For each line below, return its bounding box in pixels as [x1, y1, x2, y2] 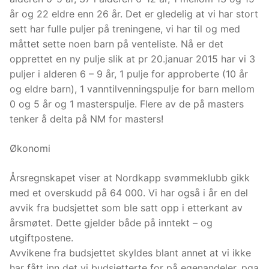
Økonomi [10, 142, 50, 155]
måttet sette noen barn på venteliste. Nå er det [10, 38, 223, 50]
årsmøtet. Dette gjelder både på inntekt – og [10, 217, 213, 229]
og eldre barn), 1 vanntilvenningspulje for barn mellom [10, 83, 255, 95]
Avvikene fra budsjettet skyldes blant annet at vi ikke [10, 247, 251, 259]
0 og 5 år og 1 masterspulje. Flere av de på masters [10, 98, 244, 110]
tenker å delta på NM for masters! [10, 113, 163, 125]
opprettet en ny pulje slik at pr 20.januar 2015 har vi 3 [10, 53, 255, 65]
